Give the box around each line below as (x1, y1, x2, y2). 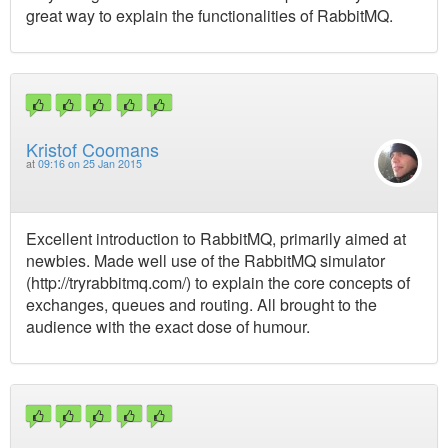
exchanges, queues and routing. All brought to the (26, 292, 377, 316)
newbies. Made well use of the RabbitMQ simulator (26, 248, 385, 272)
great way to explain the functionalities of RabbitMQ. (26, 3, 393, 27)
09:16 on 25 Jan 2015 (38, 156, 142, 172)
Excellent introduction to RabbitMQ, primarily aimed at (26, 226, 406, 250)
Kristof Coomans (26, 136, 159, 163)
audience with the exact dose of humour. (26, 314, 310, 338)
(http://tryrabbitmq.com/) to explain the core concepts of (26, 270, 410, 294)
